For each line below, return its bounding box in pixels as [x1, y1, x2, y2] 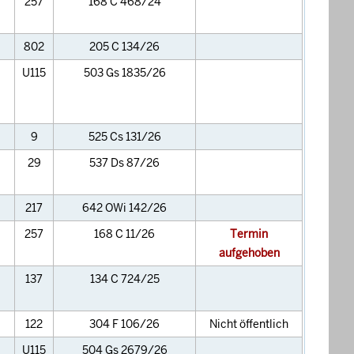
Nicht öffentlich [209, 317, 288, 331]
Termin [230, 227, 268, 241]
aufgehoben [218, 246, 280, 260]
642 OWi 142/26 [82, 201, 167, 215]
